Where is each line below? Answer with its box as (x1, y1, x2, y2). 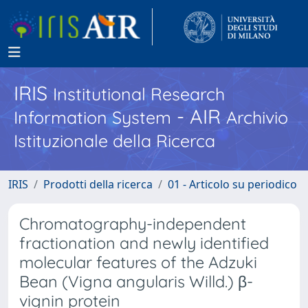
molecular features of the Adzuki (19, 252, 257, 272)
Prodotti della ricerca (43, 177, 153, 192)
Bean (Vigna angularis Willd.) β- (19, 272, 253, 291)
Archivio (226, 107, 288, 128)
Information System (14, 107, 171, 128)
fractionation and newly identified (19, 233, 269, 253)
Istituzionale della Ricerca (14, 130, 215, 151)
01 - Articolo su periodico (168, 177, 297, 192)
